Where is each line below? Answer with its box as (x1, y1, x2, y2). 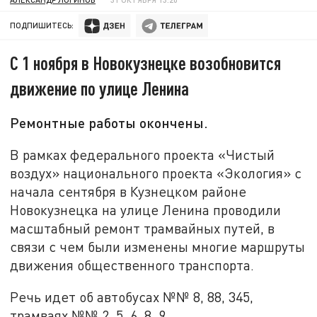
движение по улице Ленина (10, 77, 190, 100)
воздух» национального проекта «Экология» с (10, 164, 302, 181)
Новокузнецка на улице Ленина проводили (10, 201, 282, 218)
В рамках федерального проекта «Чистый (10, 146, 275, 163)
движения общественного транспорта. (10, 256, 255, 273)
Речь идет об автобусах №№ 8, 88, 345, (10, 289, 254, 306)
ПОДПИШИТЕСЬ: (10, 21, 74, 30)
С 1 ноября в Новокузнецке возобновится (10, 52, 282, 74)
